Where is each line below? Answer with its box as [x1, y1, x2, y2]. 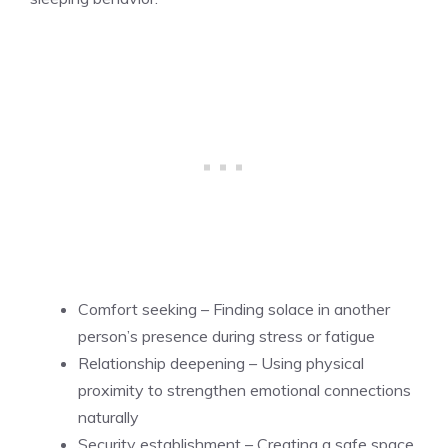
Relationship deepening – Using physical [78, 352, 364, 373]
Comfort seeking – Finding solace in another [78, 298, 390, 319]
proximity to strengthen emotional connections [78, 379, 411, 400]
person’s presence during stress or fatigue [78, 325, 375, 346]
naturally [78, 406, 139, 427]
